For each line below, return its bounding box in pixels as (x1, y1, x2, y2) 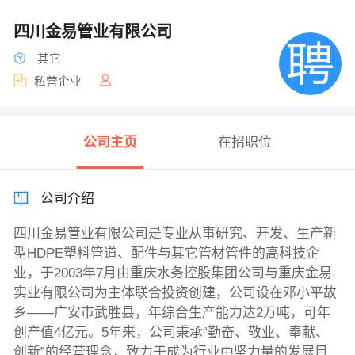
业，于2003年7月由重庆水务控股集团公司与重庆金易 (13, 265, 332, 281)
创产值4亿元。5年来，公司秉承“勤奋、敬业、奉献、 (13, 325, 329, 341)
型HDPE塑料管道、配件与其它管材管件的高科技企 (13, 246, 319, 261)
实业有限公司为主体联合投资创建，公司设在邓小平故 (13, 285, 337, 301)
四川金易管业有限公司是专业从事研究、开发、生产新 (13, 226, 337, 242)
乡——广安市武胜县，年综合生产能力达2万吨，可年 (13, 305, 330, 321)
